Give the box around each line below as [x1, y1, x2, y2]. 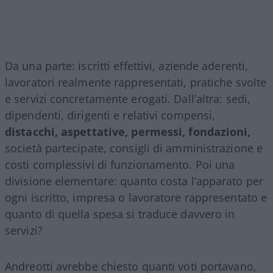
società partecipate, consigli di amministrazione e [5, 141, 263, 156]
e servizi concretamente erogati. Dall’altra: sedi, [5, 91, 251, 107]
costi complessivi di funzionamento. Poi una [5, 157, 235, 172]
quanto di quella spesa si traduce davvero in [5, 207, 235, 222]
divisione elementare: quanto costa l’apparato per [5, 174, 263, 189]
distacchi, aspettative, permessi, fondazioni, [5, 124, 251, 140]
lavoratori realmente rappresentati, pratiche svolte [5, 75, 267, 90]
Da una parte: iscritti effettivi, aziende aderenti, [5, 58, 249, 74]
